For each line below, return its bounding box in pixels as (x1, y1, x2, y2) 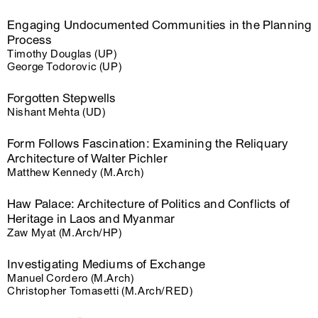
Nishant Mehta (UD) (7, 106, 106, 119)
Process (7, 33, 53, 48)
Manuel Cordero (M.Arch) (7, 272, 134, 285)
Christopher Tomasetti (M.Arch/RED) (7, 285, 193, 297)
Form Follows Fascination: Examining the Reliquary (7, 136, 289, 151)
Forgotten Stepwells (7, 91, 116, 106)
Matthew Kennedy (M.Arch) (7, 166, 144, 179)
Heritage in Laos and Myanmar (7, 212, 175, 226)
